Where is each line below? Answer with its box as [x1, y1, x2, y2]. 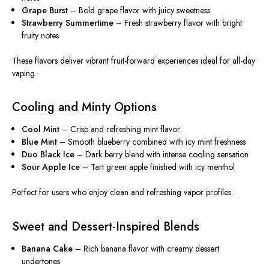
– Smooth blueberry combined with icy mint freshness [57, 136, 246, 148]
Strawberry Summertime [22, 16, 114, 29]
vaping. [12, 67, 37, 79]
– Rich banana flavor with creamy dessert [73, 243, 220, 255]
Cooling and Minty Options [12, 98, 157, 116]
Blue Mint [22, 136, 58, 148]
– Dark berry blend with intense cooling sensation [74, 148, 249, 161]
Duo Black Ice [22, 148, 75, 161]
